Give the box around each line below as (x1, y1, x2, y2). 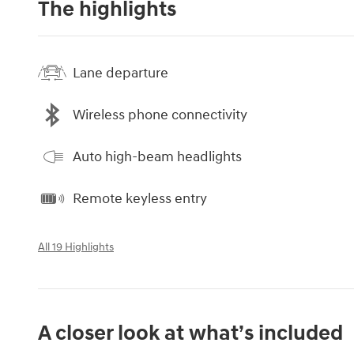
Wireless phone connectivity (73, 105, 247, 124)
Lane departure (73, 63, 168, 82)
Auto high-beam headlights (73, 147, 242, 166)
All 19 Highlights (38, 241, 114, 254)
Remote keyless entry (73, 189, 207, 208)
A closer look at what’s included (38, 320, 343, 348)
